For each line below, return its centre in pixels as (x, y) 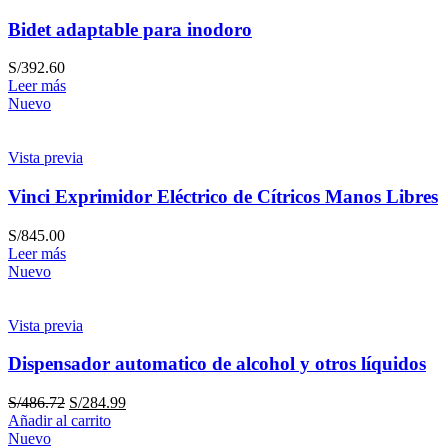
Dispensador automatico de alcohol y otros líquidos (217, 364)
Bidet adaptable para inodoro (130, 29)
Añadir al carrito (59, 421)
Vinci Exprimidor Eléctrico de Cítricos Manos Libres (223, 196)
